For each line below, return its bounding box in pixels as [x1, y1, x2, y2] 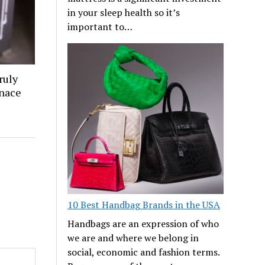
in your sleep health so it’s [67, 5, 180, 19]
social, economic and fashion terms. [67, 245, 220, 259]
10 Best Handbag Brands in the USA [67, 198, 221, 212]
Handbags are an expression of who [67, 217, 219, 231]
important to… [67, 20, 133, 33]
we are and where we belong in [67, 231, 199, 245]
